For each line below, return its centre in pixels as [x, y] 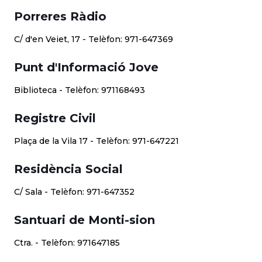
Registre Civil [55, 118]
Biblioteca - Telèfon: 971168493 [80, 90]
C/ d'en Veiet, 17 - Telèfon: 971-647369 [94, 39]
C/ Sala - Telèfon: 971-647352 [74, 192]
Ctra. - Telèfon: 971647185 [67, 243]
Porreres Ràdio [60, 16]
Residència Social [68, 169]
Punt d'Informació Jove [86, 67]
